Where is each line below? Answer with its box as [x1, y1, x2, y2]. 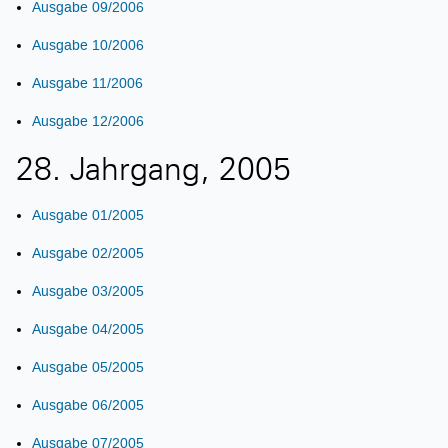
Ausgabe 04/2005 [32, 321, 144, 337]
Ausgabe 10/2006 [32, 37, 144, 53]
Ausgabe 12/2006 [32, 113, 144, 129]
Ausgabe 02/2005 [32, 245, 144, 261]
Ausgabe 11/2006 [32, 75, 143, 91]
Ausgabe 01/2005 [32, 207, 144, 223]
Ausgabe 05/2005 [32, 359, 144, 375]
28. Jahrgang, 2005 [16, 157, 291, 189]
